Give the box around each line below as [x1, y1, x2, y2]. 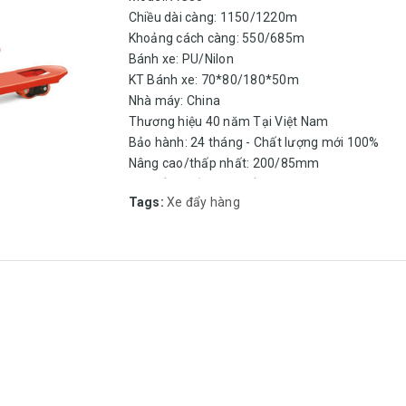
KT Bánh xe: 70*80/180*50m [128, 72, 299, 88]
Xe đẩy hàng [167, 195, 240, 210]
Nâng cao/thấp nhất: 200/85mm [128, 156, 320, 171]
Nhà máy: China [128, 93, 220, 109]
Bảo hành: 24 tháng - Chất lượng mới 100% [128, 135, 380, 150]
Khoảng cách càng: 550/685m [128, 31, 304, 46]
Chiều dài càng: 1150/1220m [128, 10, 297, 25]
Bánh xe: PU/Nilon [128, 52, 234, 67]
